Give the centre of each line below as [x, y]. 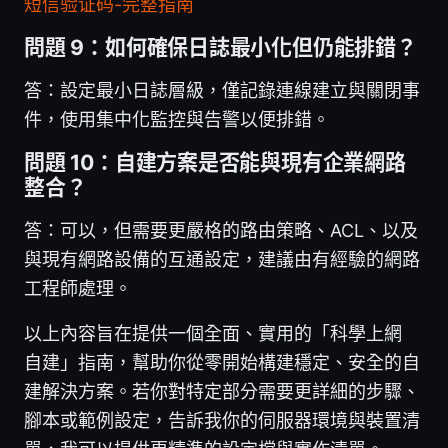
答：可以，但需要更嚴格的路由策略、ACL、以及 [221, 230]
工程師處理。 [78, 288]
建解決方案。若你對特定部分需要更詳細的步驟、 [222, 391]
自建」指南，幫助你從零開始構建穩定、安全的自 [222, 362]
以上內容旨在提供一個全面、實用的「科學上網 [213, 333]
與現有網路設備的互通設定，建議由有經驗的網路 [222, 259]
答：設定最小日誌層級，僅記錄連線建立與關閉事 [222, 90]
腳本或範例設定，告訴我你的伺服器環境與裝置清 [222, 420]
